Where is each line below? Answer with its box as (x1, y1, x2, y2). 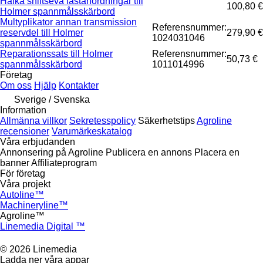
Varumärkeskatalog (52, 126, 132, 137)
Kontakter (59, 80, 99, 91)
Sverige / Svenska (14, 95, 90, 105)
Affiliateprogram (31, 158, 97, 168)
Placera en (194, 147, 240, 158)
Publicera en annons (106, 147, 192, 158)
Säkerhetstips (138, 116, 195, 126)
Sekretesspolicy (69, 116, 136, 126)
